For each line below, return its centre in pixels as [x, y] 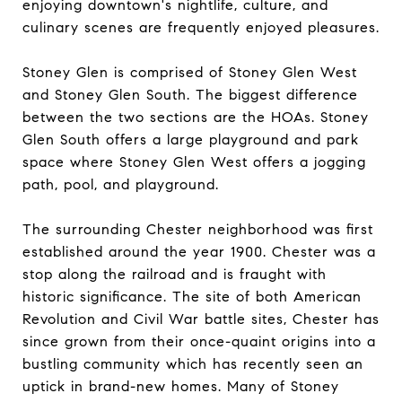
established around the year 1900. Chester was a [199, 252]
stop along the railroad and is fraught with [175, 274]
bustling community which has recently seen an [193, 364]
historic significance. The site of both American [192, 297]
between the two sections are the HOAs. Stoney [196, 117]
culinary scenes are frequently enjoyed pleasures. [201, 27]
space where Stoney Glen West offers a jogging [194, 162]
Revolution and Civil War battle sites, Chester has [201, 319]
